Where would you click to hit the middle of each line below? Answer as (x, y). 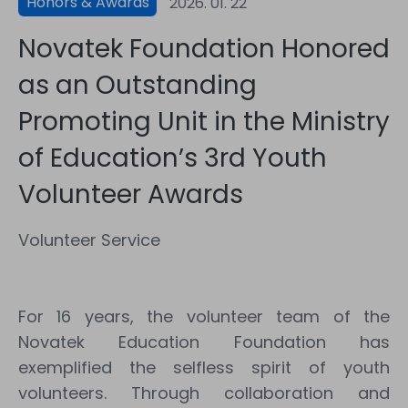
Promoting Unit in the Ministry (204, 122)
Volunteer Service (89, 240)
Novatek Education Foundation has (204, 342)
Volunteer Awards (131, 194)
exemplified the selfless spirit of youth (204, 367)
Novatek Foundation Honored (204, 49)
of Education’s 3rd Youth (173, 158)
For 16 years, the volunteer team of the (204, 316)
